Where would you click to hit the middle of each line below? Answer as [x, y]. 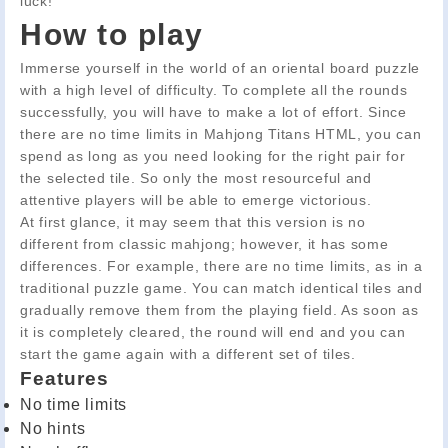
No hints [53, 428]
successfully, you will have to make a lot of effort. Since [213, 111]
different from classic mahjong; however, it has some [204, 243]
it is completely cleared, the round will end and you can [213, 331]
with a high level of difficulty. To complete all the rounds [214, 89]
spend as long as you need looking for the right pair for [213, 155]
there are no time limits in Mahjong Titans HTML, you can [221, 133]
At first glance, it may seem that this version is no [193, 221]
